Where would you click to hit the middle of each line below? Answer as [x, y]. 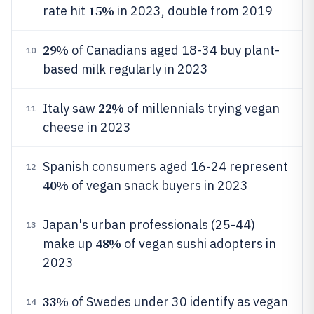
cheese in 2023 [87, 127]
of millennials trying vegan [202, 108]
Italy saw [70, 108]
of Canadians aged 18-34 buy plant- [174, 50]
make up [69, 244]
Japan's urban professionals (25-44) [149, 225]
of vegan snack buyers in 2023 [158, 185]
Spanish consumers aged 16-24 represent [165, 166]
